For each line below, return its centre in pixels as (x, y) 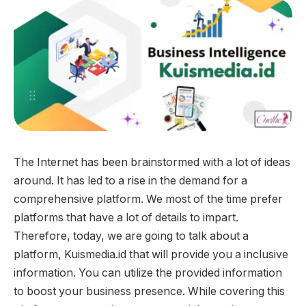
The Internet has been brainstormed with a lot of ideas (152, 163)
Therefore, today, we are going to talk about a (131, 236)
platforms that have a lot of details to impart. (126, 218)
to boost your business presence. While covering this (149, 292)
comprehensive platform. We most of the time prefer (148, 199)
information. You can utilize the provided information (148, 273)
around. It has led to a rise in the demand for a (130, 181)
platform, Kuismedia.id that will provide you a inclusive (151, 255)
